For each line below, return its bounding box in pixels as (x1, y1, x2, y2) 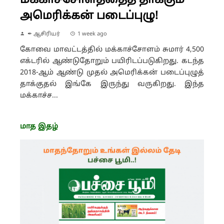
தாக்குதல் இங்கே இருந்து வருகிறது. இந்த (20, 79, 204, 88)
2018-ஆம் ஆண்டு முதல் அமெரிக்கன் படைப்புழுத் (20, 68, 204, 77)
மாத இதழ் (20, 122, 58, 131)
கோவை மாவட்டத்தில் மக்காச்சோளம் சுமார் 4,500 (20, 45, 204, 54)
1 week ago (77, 30, 107, 37)
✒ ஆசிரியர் (27, 30, 60, 37)
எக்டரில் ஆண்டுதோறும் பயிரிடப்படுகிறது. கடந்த (20, 56, 204, 65)
